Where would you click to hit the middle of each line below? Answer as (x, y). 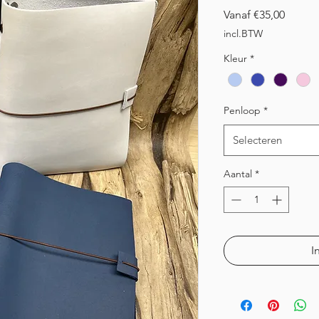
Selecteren (257, 140)
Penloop (242, 111)
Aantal (238, 174)
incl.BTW (243, 34)
